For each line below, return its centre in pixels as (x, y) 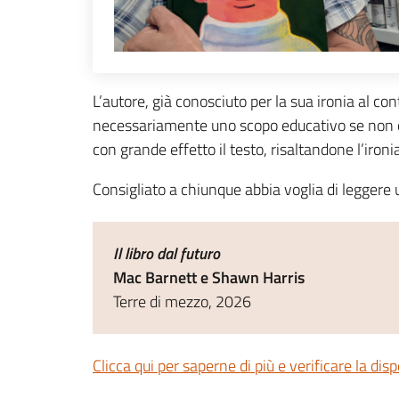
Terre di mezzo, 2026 (182, 301)
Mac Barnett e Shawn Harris (208, 277)
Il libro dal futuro (166, 253)
